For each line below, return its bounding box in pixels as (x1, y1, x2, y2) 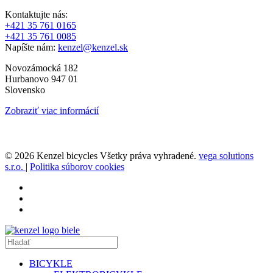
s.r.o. (5, 161, 26, 172)
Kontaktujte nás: (5, 9, 68, 19)
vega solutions (199, 150, 253, 161)
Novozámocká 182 (5, 62, 78, 73)
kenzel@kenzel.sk (58, 41, 128, 52)
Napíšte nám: (5, 41, 58, 52)
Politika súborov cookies (30, 161, 124, 172)
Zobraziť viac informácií (5, 105, 99, 116)
